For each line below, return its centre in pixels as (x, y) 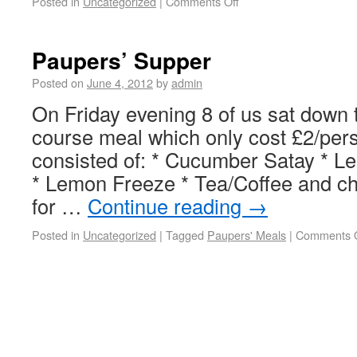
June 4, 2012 (120, 82)
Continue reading (167, 206)
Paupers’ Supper (122, 60)
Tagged (185, 235)
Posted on (58, 82)
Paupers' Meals (247, 235)
